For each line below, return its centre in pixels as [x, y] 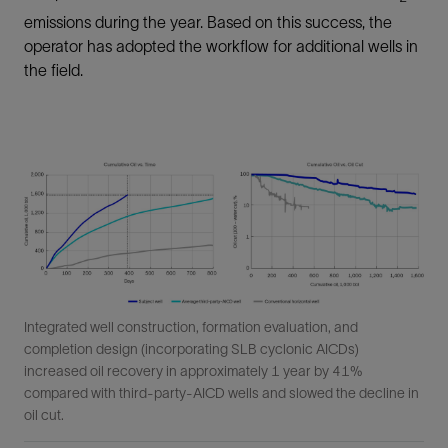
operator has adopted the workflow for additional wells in [221, 46]
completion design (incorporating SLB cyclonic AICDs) [191, 349]
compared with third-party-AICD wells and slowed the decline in [221, 393]
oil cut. [44, 415]
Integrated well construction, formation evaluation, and [191, 327]
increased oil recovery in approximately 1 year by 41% [193, 371]
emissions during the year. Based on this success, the [208, 22]
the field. [53, 70]
